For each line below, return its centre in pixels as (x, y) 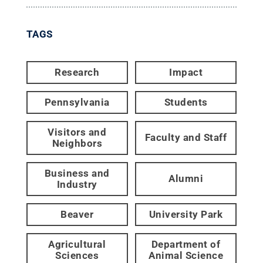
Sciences (77, 255)
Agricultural (77, 244)
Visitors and (77, 132)
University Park (186, 214)
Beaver (77, 214)
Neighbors (77, 143)
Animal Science (186, 255)
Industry (77, 184)
